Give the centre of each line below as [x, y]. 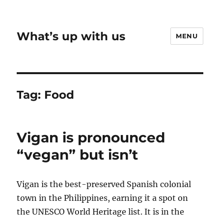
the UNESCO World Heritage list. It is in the [101, 212]
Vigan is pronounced [91, 137]
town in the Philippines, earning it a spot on [103, 198]
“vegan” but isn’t [78, 155]
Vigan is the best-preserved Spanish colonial [104, 184]
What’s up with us [71, 36]
